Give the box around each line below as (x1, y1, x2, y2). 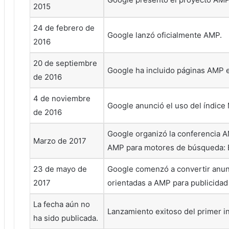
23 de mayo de (33, 164, 87, 174)
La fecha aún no (33, 199, 90, 209)
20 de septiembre (33, 58, 97, 68)
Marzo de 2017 (33, 135, 86, 146)
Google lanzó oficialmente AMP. (107, 30, 222, 40)
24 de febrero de (33, 22, 95, 33)
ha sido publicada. (33, 213, 98, 223)
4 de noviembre (33, 93, 90, 103)
